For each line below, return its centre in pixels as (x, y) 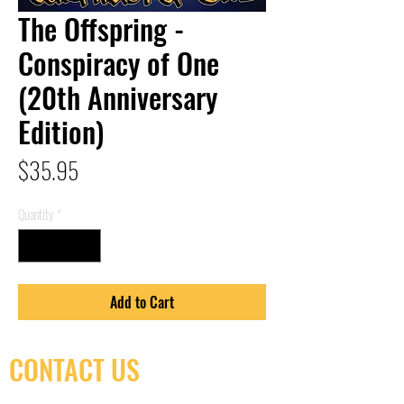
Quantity (36, 214)
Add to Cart (142, 302)
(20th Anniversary (118, 97)
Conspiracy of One (119, 63)
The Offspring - (101, 28)
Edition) (61, 131)
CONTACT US (74, 369)
